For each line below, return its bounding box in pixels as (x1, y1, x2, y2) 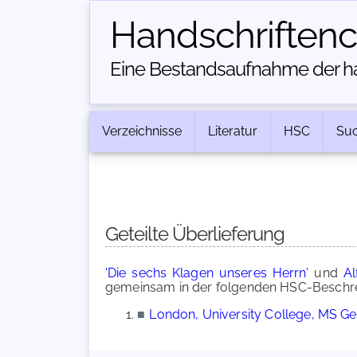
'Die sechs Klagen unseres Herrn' (105, 265, 309, 280)
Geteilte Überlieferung (105, 222, 284, 245)
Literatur (208, 124, 257, 139)
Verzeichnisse (102, 124, 182, 139)
